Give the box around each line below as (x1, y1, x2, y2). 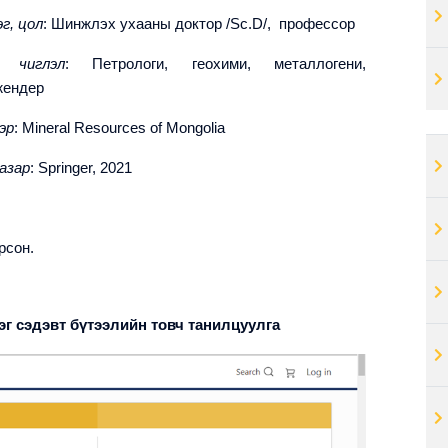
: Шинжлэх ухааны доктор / (43, 16, 230, 32)
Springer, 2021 (38, 160, 132, 176)
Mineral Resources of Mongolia (22, 120, 225, 136)
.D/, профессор (248, 16, 355, 32)
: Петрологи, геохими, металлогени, (64, 56, 366, 72)
